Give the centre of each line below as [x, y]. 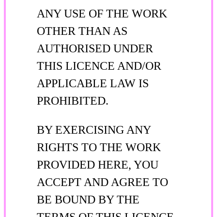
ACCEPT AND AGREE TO [102, 182]
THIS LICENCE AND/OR [99, 66]
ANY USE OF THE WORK [102, 13]
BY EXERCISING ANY [94, 130]
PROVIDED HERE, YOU [98, 164]
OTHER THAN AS [82, 31]
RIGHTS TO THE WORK [99, 147]
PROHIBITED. [73, 101]
